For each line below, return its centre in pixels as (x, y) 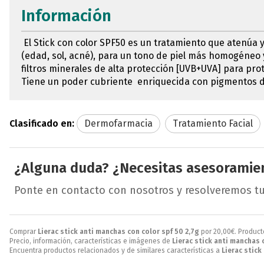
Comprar (24, 231)
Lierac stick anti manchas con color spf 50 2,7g (118, 231)
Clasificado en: (42, 123)
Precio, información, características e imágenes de (91, 241)
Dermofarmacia (118, 123)
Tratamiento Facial (213, 123)
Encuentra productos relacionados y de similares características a (115, 250)
